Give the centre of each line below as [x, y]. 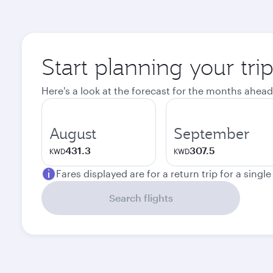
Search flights [141, 198]
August [73, 133]
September [212, 133]
